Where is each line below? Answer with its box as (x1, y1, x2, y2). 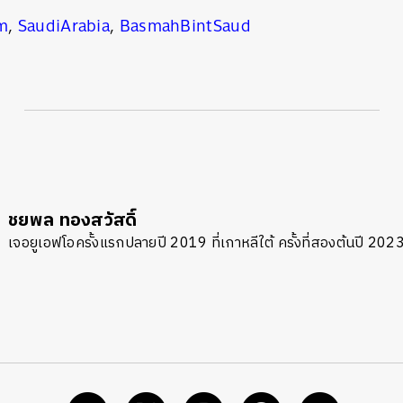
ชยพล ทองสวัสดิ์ (8, 206, 138, 237)
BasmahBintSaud (119, 11, 251, 41)
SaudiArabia (17, 11, 111, 41)
